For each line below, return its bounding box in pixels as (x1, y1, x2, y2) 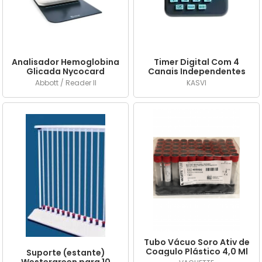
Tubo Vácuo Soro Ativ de (143, 236, 250, 248)
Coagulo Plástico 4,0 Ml (145, 246, 248, 257)
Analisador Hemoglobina (12, 56, 119, 68)
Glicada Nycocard (26, 65, 105, 77)
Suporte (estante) (26, 247, 105, 258)
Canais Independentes (147, 65, 246, 77)
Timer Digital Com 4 (154, 56, 239, 68)
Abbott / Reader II (35, 78, 96, 88)
